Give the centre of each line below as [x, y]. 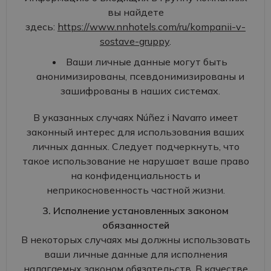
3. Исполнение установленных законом [135, 211]
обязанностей [135, 225]
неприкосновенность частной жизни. [135, 190]
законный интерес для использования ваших [135, 132]
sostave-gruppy [135, 41]
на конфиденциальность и [135, 175]
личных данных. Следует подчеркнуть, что [135, 146]
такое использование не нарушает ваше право [135, 161]
